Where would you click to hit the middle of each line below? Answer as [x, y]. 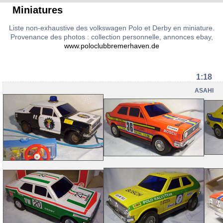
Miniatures [38, 10]
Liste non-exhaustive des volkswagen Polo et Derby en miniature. [111, 28]
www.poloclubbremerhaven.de [111, 46]
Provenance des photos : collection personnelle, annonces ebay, [111, 37]
